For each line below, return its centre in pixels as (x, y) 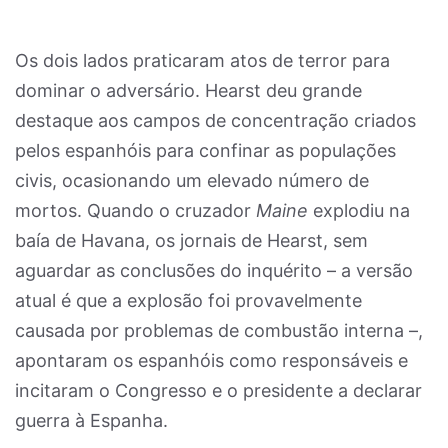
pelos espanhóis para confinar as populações (205, 150)
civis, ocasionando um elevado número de (192, 180)
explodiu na (359, 210)
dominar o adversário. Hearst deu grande (188, 90)
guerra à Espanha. (91, 420)
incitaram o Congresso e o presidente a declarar (218, 390)
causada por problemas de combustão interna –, (219, 330)
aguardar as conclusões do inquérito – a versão (214, 270)
